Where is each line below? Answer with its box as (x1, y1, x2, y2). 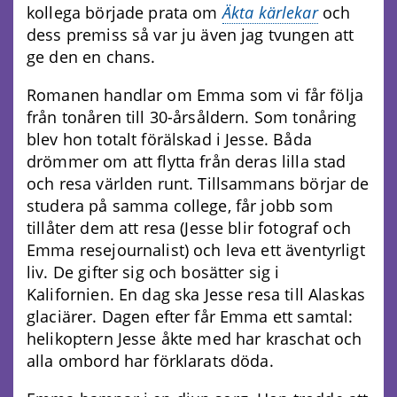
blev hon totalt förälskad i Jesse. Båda (27, 128, 312, 151)
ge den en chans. (27, 46, 156, 68)
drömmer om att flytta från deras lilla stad (27, 151, 346, 173)
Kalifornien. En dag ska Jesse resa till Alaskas (27, 284, 366, 306)
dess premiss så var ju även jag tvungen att (27, 24, 354, 46)
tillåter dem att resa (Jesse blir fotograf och (27, 217, 351, 239)
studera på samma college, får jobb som (27, 195, 333, 217)
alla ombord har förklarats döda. (27, 350, 274, 372)
